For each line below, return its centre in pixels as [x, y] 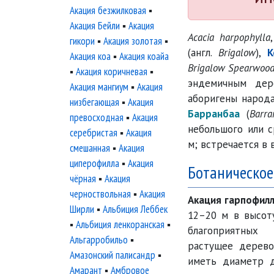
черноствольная [100, 194]
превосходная [97, 117]
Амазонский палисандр [113, 255]
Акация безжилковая [108, 10]
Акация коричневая [112, 72]
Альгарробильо [99, 240]
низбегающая [94, 102]
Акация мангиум [99, 87]
